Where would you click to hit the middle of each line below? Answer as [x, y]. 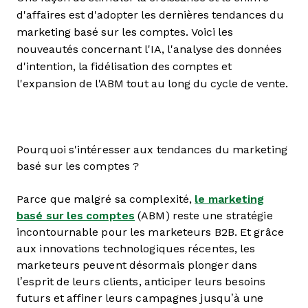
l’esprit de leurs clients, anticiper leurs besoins [141, 282]
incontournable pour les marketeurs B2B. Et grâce [150, 232]
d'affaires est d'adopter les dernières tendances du [150, 15]
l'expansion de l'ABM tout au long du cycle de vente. [152, 84]
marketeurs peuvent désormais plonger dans [137, 265]
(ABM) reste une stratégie [204, 216]
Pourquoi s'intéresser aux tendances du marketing [152, 150]
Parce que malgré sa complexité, [106, 199]
